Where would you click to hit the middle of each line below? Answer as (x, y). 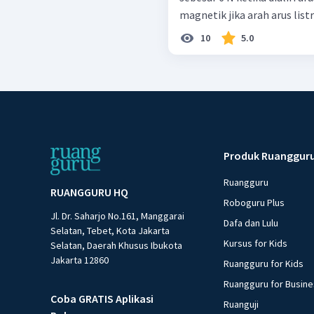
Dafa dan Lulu (251, 223)
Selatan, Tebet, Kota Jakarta (110, 230)
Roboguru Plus (254, 202)
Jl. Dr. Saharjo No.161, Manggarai (117, 216)
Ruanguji (241, 304)
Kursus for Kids (256, 243)
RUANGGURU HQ (89, 192)
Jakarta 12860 (80, 260)
